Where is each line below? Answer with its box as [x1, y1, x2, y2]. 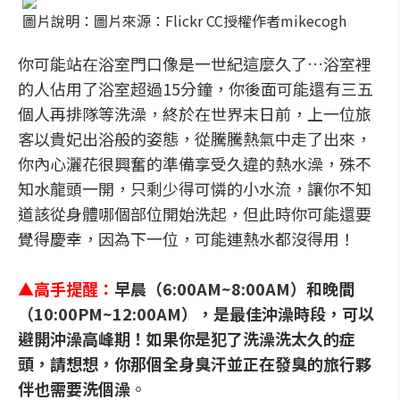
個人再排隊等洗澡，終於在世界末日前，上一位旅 [18, 102, 371, 125]
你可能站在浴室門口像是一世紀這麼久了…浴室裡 [18, 52, 371, 75]
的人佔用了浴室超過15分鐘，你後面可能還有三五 [18, 77, 373, 100]
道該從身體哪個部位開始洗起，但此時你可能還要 [18, 202, 371, 225]
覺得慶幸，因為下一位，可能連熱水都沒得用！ [18, 227, 355, 250]
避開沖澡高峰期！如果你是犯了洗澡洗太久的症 [18, 327, 355, 350]
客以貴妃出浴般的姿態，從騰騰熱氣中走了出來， [18, 127, 371, 150]
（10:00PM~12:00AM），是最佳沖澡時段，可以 [18, 302, 374, 325]
